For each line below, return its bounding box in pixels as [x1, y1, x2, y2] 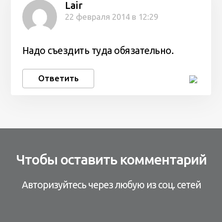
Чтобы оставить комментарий [15, 152, 207, 167]
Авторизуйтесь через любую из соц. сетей [21, 179, 201, 191]
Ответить [38, 73, 79, 83]
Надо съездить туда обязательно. [22, 45, 174, 56]
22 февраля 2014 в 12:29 [64, 12, 158, 22]
